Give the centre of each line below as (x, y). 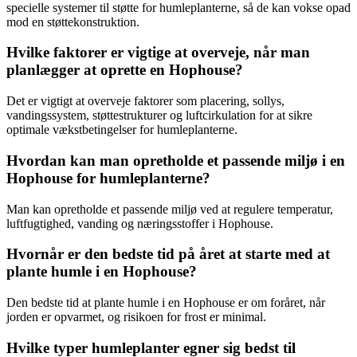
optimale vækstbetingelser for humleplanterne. (122, 130)
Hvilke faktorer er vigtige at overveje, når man (158, 53)
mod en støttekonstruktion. (73, 22)
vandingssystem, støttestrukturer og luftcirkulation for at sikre (159, 116)
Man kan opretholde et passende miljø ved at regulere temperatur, (170, 209)
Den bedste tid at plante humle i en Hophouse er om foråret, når (166, 303)
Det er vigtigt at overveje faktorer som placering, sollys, (145, 101)
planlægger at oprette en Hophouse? (125, 70)
